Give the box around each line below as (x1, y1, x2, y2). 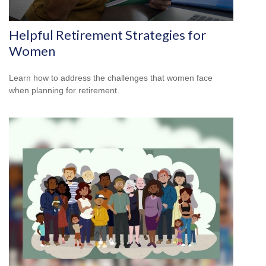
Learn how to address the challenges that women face (9, 73, 213, 83)
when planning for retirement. (9, 85, 119, 96)
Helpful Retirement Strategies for (9, 27, 206, 43)
